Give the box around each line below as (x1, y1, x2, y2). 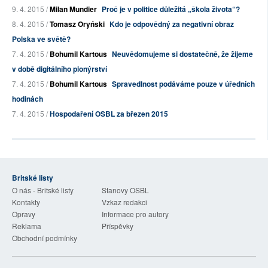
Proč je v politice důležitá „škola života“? (102, 4, 240, 15)
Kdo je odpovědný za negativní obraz (109, 19, 234, 30)
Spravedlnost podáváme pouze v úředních (112, 78, 255, 90)
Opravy (12, 209, 35, 220)
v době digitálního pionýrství (12, 63, 107, 75)
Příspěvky (102, 221, 133, 232)
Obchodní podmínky (12, 233, 77, 243)
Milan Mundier (50, 4, 97, 15)
